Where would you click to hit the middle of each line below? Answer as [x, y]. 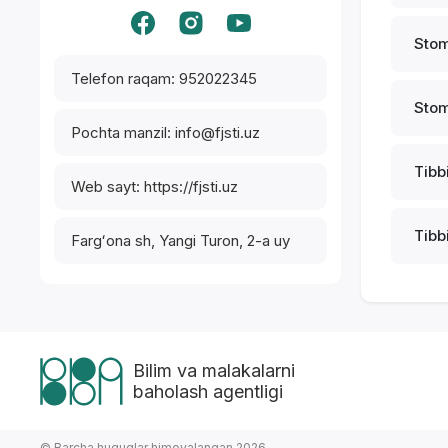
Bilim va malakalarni [214, 370]
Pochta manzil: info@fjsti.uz [166, 132]
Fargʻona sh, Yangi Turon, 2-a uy [181, 240]
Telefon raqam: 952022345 [164, 78]
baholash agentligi [208, 391]
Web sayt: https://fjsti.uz [155, 186]
